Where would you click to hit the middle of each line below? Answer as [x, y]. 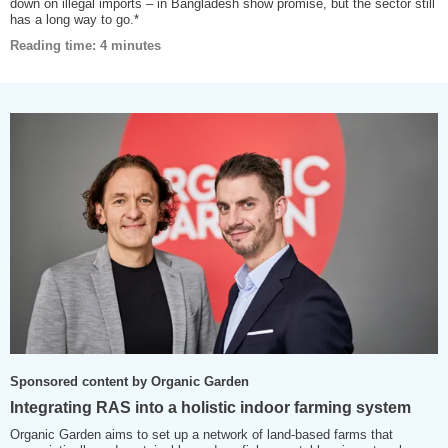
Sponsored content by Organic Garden [129, 381]
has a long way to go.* [74, 19]
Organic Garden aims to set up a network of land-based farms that [201, 434]
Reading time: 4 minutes [85, 45]
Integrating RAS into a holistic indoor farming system [210, 407]
